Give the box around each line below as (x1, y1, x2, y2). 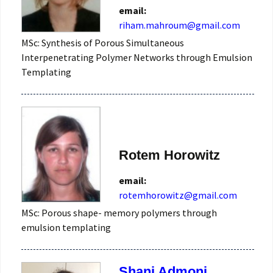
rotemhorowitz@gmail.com (119, 189, 237, 202)
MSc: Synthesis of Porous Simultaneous (21, 36, 184, 49)
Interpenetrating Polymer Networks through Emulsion (21, 51, 252, 63)
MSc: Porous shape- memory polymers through (21, 207, 217, 219)
